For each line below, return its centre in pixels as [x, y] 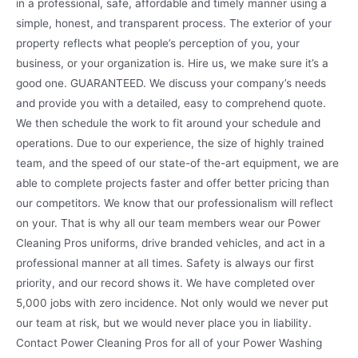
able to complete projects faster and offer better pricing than [173, 183]
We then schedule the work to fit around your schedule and [168, 123]
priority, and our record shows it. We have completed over [165, 282]
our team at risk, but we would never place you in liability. [164, 322]
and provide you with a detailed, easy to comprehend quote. [171, 103]
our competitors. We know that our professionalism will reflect [175, 203]
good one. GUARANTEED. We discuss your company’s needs [171, 83]
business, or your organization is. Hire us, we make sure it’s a [172, 63]
